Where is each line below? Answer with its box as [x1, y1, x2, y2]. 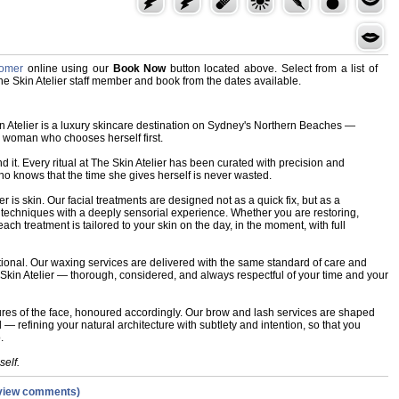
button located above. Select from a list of [166, 62, 379, 75]
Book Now [112, 62, 167, 75]
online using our [27, 62, 113, 75]
